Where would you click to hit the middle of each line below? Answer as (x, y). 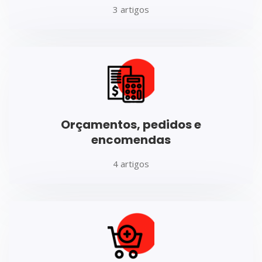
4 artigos (131, 163)
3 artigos (131, 9)
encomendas (131, 139)
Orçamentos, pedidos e (131, 124)
